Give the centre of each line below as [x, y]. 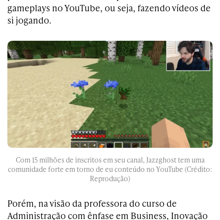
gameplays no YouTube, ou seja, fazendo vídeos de [109, 8]
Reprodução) [110, 179]
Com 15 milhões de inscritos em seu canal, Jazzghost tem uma [110, 160]
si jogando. [29, 20]
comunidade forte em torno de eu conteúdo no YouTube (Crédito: [110, 169]
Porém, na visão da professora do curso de [92, 203]
